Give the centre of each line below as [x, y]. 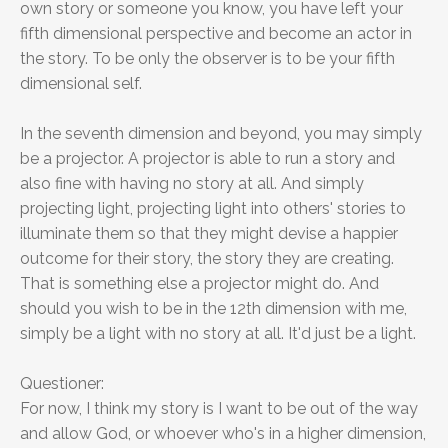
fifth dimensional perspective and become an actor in [216, 34]
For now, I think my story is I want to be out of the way [219, 409]
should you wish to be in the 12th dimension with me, [213, 309]
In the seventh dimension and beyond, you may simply [221, 134]
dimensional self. [81, 84]
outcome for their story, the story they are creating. [207, 259]
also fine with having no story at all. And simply [192, 184]
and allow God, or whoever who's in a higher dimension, [223, 434]
